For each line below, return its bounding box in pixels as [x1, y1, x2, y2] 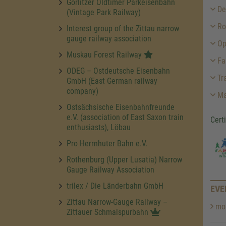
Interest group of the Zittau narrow [67, 24, 179, 33]
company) [67, 86, 98, 96]
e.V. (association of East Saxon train [67, 112, 184, 122]
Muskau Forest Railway [67, 50, 144, 60]
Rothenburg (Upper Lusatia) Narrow [67, 155, 182, 164]
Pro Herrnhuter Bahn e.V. [67, 139, 147, 148]
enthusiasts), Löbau [67, 123, 131, 132]
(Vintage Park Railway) [67, 8, 141, 17]
